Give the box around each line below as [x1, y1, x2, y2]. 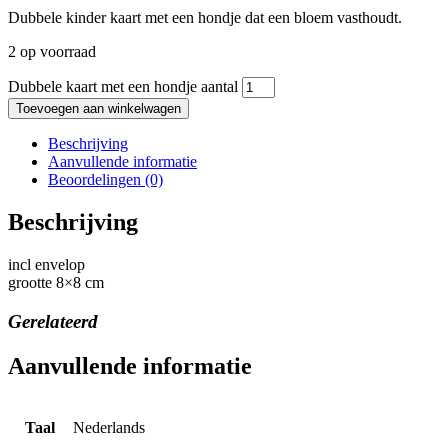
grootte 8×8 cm [8, 274, 104, 292]
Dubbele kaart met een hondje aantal [8, 78, 238, 96]
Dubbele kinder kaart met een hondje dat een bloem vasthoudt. [8, 9, 402, 27]
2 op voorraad [8, 43, 96, 61]
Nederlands [73, 418, 145, 436]
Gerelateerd [8, 310, 98, 332]
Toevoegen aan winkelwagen [16, 101, 181, 117]
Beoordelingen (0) [48, 171, 163, 189]
